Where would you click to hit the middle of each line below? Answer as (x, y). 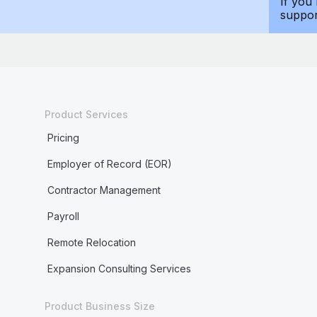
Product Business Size (99, 306)
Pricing (63, 138)
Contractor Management (104, 190)
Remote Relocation (91, 242)
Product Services (86, 114)
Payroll (63, 216)
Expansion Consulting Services (119, 269)
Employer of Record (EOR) (109, 164)
